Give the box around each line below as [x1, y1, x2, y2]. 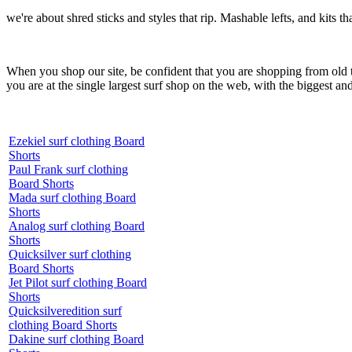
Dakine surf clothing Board [9, 332, 144, 346]
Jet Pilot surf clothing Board [9, 275, 147, 289]
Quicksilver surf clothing [9, 247, 131, 261]
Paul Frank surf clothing [9, 162, 128, 176]
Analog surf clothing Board [9, 218, 145, 233]
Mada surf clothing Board [9, 190, 136, 204]
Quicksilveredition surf [9, 303, 122, 317]
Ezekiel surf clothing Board [9, 134, 145, 148]
